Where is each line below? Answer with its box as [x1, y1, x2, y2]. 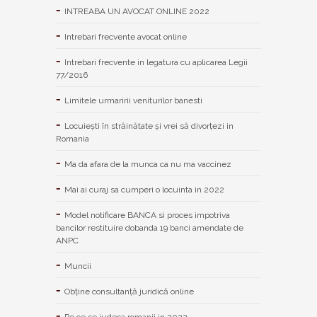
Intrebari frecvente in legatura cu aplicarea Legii [64, 57, 248, 67]
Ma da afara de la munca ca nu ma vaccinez [64, 158, 231, 169]
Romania [56, 133, 89, 144]
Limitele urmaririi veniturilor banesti [64, 95, 202, 105]
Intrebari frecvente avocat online [64, 31, 187, 42]
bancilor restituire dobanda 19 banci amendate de [56, 222, 243, 233]
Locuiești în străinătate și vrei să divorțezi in [64, 120, 234, 131]
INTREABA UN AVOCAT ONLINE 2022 [64, 6, 209, 16]
